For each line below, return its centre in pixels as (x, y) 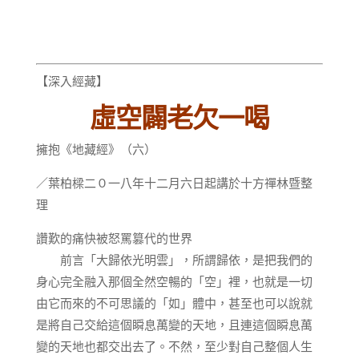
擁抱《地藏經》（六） (96, 149)
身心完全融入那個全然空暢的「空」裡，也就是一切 (174, 281)
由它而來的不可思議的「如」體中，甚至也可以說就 (174, 303)
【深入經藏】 (72, 81)
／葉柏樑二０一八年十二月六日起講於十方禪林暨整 (174, 183)
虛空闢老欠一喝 (179, 117)
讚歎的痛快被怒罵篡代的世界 (114, 238)
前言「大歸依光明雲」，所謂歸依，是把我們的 (174, 260)
